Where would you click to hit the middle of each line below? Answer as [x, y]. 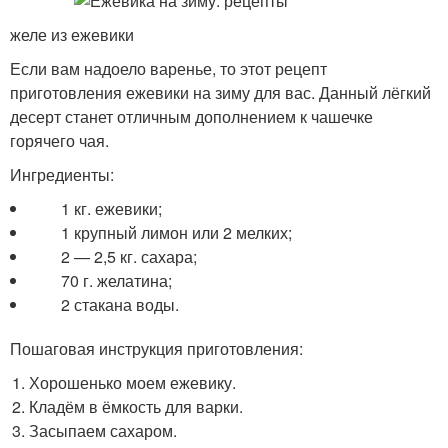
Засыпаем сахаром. [103, 430]
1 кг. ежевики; [96, 208]
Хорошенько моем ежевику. [133, 382]
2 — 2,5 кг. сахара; [113, 256]
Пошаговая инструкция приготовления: [156, 348]
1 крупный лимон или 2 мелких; [161, 232]
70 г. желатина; [101, 280]
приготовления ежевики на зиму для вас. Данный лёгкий [220, 92]
